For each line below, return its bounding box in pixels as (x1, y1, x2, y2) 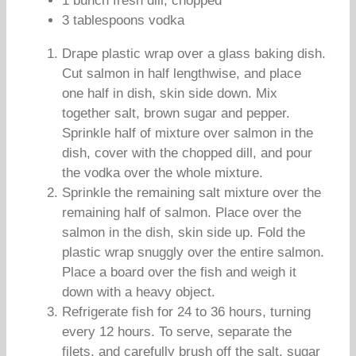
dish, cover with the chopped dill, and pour (62, 145, 312, 161)
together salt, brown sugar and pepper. (62, 106, 290, 121)
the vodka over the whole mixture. (62, 165, 263, 180)
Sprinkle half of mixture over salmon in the (62, 126, 313, 141)
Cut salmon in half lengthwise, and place (62, 66, 301, 81)
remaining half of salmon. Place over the (62, 205, 301, 220)
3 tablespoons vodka (62, 13, 184, 28)
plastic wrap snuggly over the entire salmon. (62, 245, 324, 260)
